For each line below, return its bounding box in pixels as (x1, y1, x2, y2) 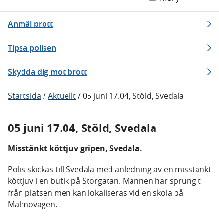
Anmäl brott (8, 19, 53, 29)
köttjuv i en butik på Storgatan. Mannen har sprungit (8, 175, 201, 186)
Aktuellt (48, 90, 76, 101)
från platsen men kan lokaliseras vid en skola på (8, 187, 183, 198)
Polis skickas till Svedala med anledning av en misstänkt (8, 164, 211, 175)
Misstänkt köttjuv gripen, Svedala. (8, 143, 142, 153)
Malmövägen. (8, 199, 57, 210)
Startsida (8, 90, 41, 101)
